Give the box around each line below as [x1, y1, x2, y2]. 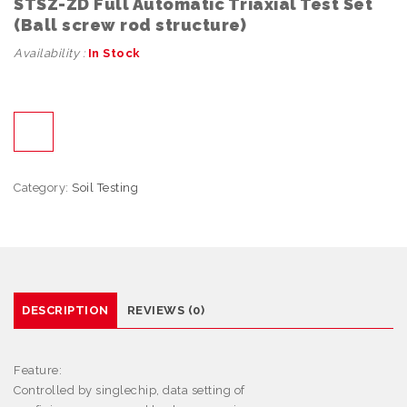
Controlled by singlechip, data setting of [14, 383, 245, 398]
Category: [14, 181, 72, 195]
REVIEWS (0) [126, 303, 204, 318]
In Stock [87, 46, 141, 61]
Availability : [14, 46, 88, 61]
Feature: [14, 363, 62, 378]
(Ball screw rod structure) [14, 15, 246, 35]
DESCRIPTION [22, 303, 109, 318]
